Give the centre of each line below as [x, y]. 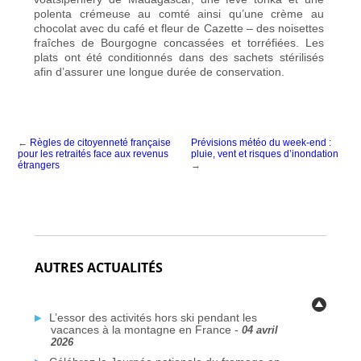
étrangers [39, 165]
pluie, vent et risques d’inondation [264, 154]
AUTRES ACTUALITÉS [98, 267]
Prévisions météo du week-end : [261, 142]
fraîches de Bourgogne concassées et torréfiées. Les [179, 42]
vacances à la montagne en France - [146, 329]
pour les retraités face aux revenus [93, 154]
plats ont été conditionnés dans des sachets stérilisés [179, 57]
